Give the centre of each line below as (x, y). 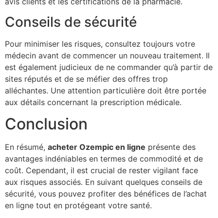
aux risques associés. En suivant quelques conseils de (104, 182)
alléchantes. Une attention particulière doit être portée (106, 90)
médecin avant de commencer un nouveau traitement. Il (107, 55)
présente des (171, 147)
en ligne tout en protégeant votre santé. (78, 206)
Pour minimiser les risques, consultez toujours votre (100, 44)
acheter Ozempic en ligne (97, 147)
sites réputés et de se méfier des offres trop (86, 79)
